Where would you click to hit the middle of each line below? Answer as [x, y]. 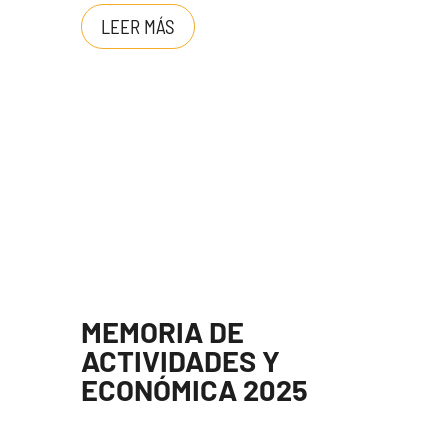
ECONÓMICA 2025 [194, 390]
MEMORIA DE [162, 332]
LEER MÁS [137, 26]
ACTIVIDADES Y [180, 361]
